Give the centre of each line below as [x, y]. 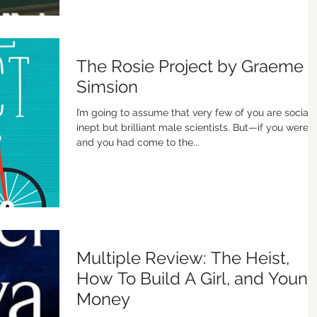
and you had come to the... [138, 142]
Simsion [107, 86]
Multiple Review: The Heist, [183, 258]
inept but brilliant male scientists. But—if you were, [155, 127]
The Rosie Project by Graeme [190, 66]
